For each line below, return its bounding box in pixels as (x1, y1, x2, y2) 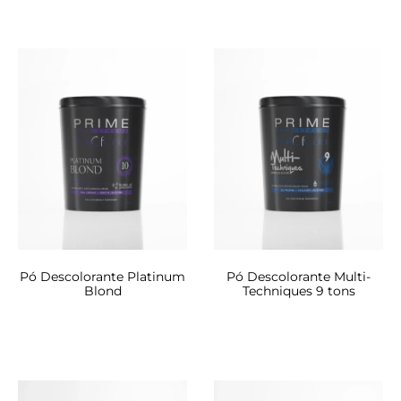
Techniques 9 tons (242, 282, 355, 299)
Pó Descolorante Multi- (226, 268, 371, 285)
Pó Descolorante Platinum (20, 268, 185, 285)
